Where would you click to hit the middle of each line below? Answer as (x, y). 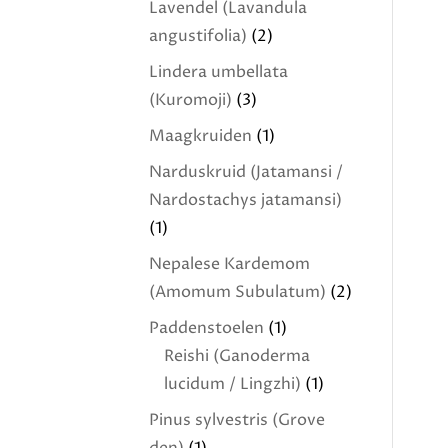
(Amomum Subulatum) (238, 292)
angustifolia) (198, 36)
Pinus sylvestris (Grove (237, 420)
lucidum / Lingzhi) (233, 384)
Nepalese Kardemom (230, 264)
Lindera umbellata (219, 72)
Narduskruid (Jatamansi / (246, 172)
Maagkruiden (201, 136)
